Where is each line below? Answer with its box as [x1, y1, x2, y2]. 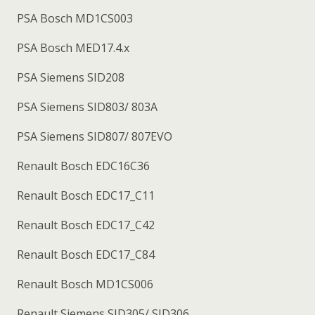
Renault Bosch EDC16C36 [14, 157, 150, 174]
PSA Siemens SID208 [14, 69, 124, 85]
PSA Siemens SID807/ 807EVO [14, 128, 172, 144]
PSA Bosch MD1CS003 [14, 10, 133, 26]
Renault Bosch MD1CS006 [14, 276, 153, 292]
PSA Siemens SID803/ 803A [14, 98, 157, 115]
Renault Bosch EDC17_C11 [14, 187, 155, 203]
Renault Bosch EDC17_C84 [14, 246, 155, 262]
